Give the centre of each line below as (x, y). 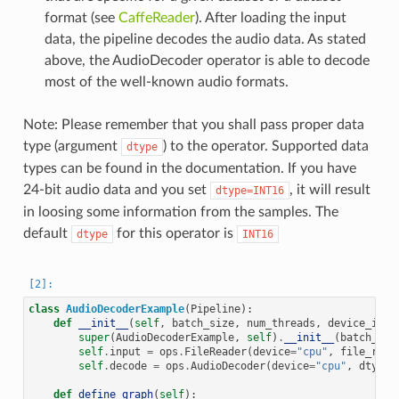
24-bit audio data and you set (116, 190)
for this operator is (175, 234)
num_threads (281, 323)
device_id (355, 323)
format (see (81, 18)
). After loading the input (270, 18)
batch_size (203, 323)
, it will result (330, 190)
